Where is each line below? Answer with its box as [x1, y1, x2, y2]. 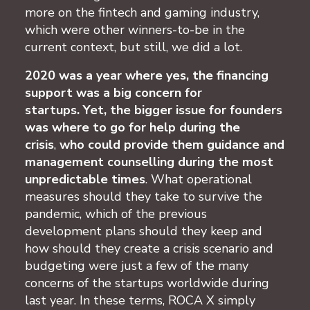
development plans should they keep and [25, 222, 262, 239]
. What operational [145, 170, 252, 188]
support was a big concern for [25, 84, 202, 101]
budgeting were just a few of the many [25, 257, 248, 274]
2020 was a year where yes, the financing [25, 66, 268, 84]
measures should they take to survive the [25, 188, 262, 205]
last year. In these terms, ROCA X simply [25, 291, 255, 309]
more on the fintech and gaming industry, [25, 3, 259, 21]
